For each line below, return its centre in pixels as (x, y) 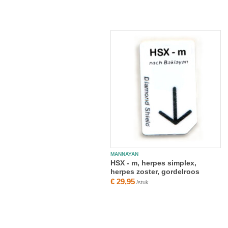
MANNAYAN (124, 154)
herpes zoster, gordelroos (155, 172)
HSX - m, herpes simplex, (153, 163)
